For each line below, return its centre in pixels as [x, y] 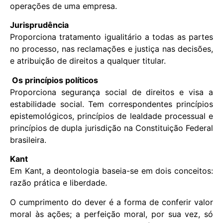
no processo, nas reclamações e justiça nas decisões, [111, 49]
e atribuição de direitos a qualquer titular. [88, 61]
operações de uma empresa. [63, 6]
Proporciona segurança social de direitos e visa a [111, 92]
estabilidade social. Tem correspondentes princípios [111, 104]
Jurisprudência [39, 25]
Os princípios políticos [54, 80]
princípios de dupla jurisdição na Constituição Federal [111, 128]
